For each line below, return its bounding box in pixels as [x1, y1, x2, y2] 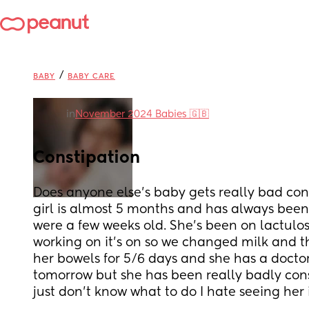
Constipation [33, 150, 140, 166]
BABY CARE [68, 72, 115, 80]
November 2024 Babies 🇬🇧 [75, 110, 209, 119]
